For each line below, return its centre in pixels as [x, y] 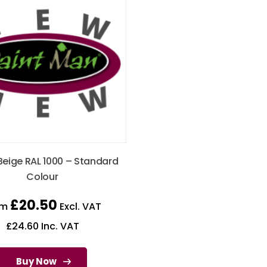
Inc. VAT [59, 226]
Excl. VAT [79, 207]
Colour [42, 177]
